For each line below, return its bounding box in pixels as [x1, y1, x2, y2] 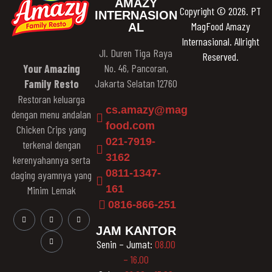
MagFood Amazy [191, 19, 250, 33]
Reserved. [202, 50, 239, 64]
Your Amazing [22, 62, 80, 76]
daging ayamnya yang [11, 168, 92, 182]
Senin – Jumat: [96, 237, 155, 251]
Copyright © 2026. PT [180, 4, 262, 18]
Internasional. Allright [182, 35, 260, 49]
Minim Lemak [27, 183, 76, 197]
